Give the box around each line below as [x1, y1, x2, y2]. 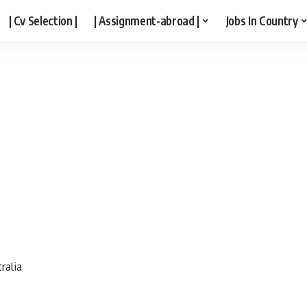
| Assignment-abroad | [94, 12, 199, 28]
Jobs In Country [225, 12, 298, 28]
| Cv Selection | [8, 12, 78, 28]
